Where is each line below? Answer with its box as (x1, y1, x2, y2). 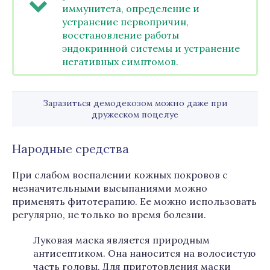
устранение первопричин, (62, 16, 189, 28)
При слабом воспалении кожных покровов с (12, 169, 228, 181)
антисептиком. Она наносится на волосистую (33, 247, 256, 259)
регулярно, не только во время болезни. (12, 209, 206, 221)
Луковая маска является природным (33, 234, 210, 246)
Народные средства (12, 141, 129, 156)
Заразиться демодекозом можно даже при (42, 98, 228, 108)
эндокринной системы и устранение (62, 42, 240, 54)
